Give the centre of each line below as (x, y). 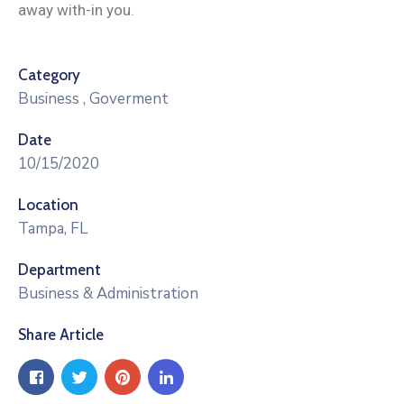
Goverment (129, 99)
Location (48, 205)
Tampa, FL (53, 229)
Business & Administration (108, 294)
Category (49, 75)
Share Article (61, 335)
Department (60, 270)
